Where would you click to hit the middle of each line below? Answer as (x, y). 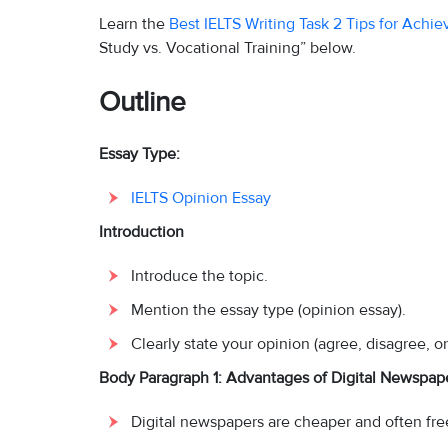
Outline (142, 102)
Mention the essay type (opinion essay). (268, 310)
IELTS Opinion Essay (201, 198)
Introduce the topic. (199, 276)
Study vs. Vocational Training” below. (227, 48)
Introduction (141, 232)
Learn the (134, 24)
